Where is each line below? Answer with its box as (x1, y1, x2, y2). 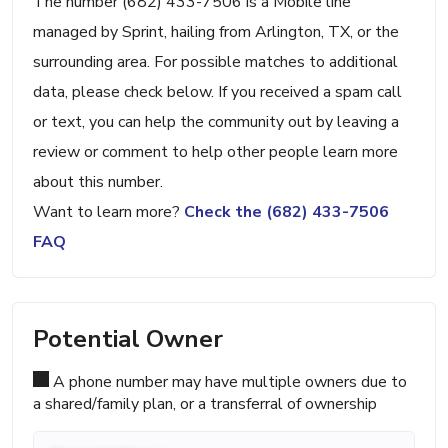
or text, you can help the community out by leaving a (33, 111, 399, 134)
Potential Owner (33, 323, 223, 356)
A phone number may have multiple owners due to (49, 371, 407, 394)
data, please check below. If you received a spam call (33, 81, 402, 104)
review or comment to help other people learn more (33, 141, 398, 164)
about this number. (33, 171, 163, 194)
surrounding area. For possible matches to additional (33, 51, 398, 74)
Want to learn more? (33, 201, 184, 224)
